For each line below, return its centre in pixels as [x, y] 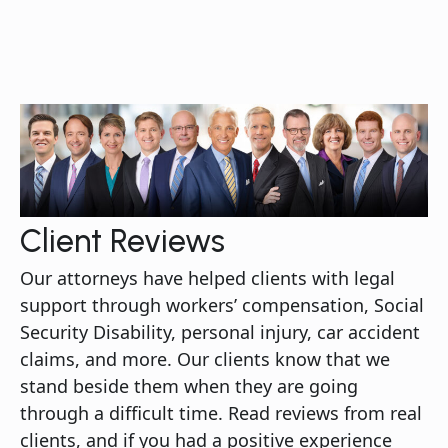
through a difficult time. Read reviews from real [221, 412]
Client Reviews [122, 240]
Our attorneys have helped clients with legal [207, 277]
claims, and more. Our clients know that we [205, 358]
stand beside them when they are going [189, 385]
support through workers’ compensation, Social [222, 304]
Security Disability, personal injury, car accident [220, 331]
